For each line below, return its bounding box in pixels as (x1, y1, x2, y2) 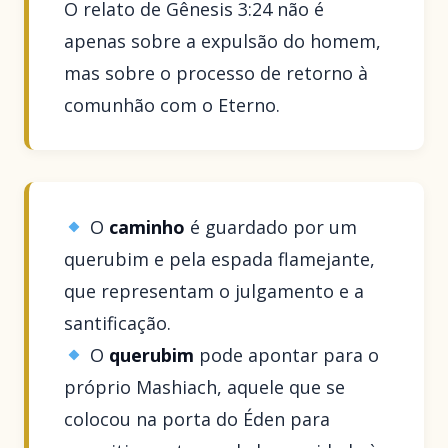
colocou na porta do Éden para (64, 406, 331, 431)
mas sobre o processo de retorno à (64, 61, 369, 86)
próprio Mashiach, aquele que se (64, 374, 346, 399)
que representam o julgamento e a (64, 278, 365, 303)
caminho (108, 214, 185, 239)
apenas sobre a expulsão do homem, (64, 29, 382, 54)
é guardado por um (184, 214, 357, 239)
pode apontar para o (193, 342, 379, 367)
